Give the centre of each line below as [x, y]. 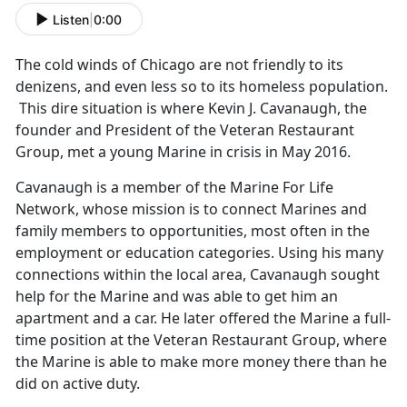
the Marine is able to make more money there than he [201, 362]
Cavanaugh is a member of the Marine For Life [174, 188]
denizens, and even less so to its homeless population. [202, 87]
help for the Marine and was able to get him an [177, 297]
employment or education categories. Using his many [199, 253]
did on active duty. [79, 384]
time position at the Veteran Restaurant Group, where [201, 340]
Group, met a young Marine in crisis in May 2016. [183, 152]
